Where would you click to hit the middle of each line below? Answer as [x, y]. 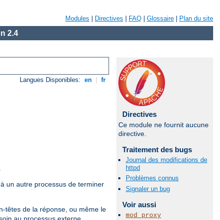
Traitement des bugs [157, 150]
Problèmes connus [152, 178]
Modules [77, 18]
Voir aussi [139, 204]
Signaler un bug [148, 189]
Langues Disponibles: [51, 80]
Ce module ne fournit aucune [164, 125]
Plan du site [196, 18]
